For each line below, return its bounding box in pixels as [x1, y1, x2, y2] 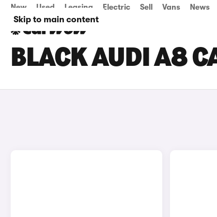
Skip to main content [14, 15, 99, 24]
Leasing [64, 3, 93, 12]
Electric [103, 3, 130, 12]
